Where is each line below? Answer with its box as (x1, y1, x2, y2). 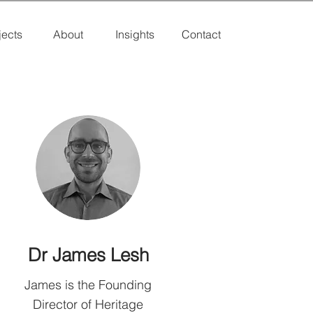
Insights (115, 27, 154, 41)
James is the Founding (24, 277, 152, 293)
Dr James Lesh (27, 244, 149, 266)
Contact (181, 27, 221, 41)
